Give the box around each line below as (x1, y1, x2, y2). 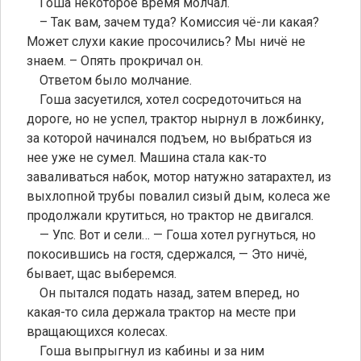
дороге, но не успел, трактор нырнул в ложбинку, (27, 110, 324, 127)
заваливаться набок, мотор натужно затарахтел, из (27, 168, 331, 185)
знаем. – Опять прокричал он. (27, 52, 203, 68)
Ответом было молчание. (27, 72, 192, 88)
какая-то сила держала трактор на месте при (27, 304, 296, 320)
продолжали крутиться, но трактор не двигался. (27, 207, 313, 223)
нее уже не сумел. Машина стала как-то (27, 149, 267, 165)
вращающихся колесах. (27, 323, 168, 339)
